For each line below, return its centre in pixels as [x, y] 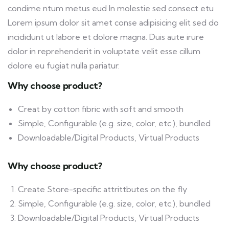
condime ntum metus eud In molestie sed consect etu [111, 8]
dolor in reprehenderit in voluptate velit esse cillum [104, 51]
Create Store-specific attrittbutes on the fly [102, 189]
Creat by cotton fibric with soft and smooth [101, 109]
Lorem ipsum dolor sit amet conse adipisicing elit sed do [113, 22]
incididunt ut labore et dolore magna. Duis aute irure [106, 37]
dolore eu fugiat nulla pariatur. [64, 65]
